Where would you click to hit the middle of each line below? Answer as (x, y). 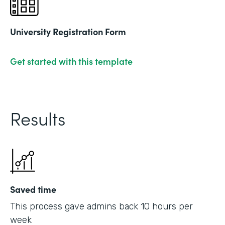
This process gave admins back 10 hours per (101, 206)
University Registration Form (68, 31)
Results (38, 118)
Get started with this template (71, 61)
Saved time (33, 189)
